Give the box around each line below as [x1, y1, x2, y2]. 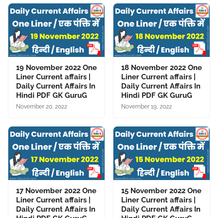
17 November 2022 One [16, 186, 96, 195]
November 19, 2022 [121, 103, 172, 110]
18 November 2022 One [121, 63, 202, 72]
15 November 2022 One [121, 186, 201, 195]
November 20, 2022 [16, 103, 67, 110]
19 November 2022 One [16, 63, 97, 72]
